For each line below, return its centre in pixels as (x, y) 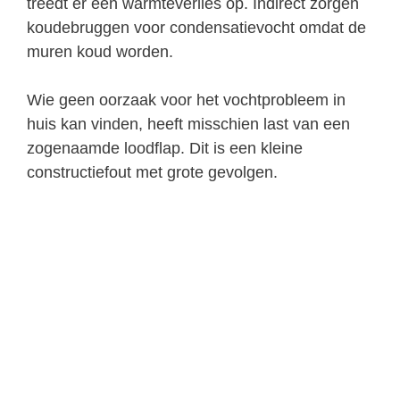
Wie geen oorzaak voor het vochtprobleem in (186, 100)
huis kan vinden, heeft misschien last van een (188, 124)
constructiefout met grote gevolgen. (152, 172)
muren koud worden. (100, 51)
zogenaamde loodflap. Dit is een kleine (165, 148)
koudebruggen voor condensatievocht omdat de (196, 27)
